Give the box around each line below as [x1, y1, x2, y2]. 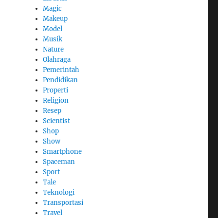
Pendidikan [43, 76, 78, 85]
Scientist [43, 117, 71, 126]
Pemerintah [43, 66, 80, 74]
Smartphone [43, 147, 82, 156]
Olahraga [43, 55, 71, 64]
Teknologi [43, 188, 75, 197]
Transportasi [43, 199, 84, 207]
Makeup [43, 15, 68, 23]
